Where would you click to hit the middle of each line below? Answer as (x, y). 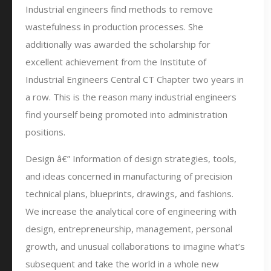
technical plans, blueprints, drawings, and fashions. (129, 194)
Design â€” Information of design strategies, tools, (131, 158)
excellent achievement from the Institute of (116, 62)
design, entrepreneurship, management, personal (129, 229)
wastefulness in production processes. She (114, 27)
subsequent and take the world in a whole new (122, 264)
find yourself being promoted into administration (126, 114)
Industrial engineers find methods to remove (119, 9)
